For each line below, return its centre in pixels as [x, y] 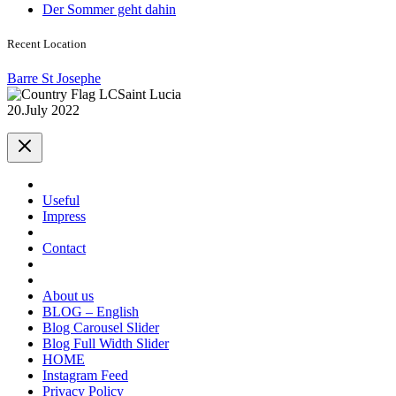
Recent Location [47, 44]
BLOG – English [91, 312]
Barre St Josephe [54, 79]
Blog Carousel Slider [101, 328]
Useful [61, 201]
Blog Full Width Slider [106, 344]
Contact [64, 248]
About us [68, 296]
